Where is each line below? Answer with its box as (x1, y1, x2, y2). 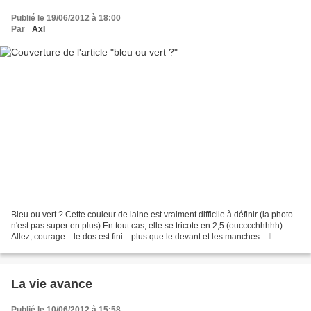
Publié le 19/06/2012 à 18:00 (11, 12, 121, 23)
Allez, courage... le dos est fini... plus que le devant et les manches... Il (11, 232, 272, 242)
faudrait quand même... (11, 243, 98, 253)
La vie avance (11, 277, 92, 292)
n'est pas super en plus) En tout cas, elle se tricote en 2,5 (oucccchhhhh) (11, 221, 283, 231)
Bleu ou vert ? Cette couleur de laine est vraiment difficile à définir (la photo (11, 210, 293, 220)
